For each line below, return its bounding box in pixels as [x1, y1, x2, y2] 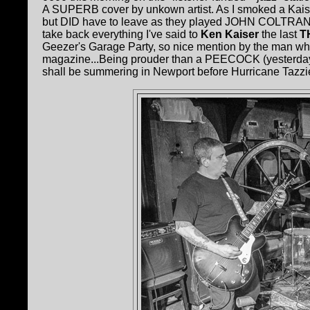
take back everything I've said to [42, 28, 201, 41]
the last [259, 28, 300, 41]
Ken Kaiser [201, 28, 259, 41]
